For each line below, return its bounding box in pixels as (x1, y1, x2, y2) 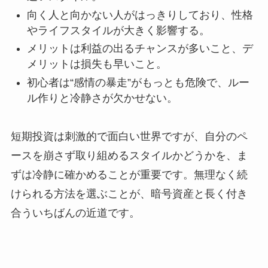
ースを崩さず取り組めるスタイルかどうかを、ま (10, 150, 248, 162)
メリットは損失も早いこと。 (26, 58, 167, 71)
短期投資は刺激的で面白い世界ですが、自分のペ (10, 130, 248, 143)
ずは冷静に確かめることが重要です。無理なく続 (10, 169, 248, 181)
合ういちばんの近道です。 (10, 207, 140, 220)
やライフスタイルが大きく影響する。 (26, 24, 210, 36)
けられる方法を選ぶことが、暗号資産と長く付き (10, 188, 248, 200)
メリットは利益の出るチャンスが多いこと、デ (26, 42, 253, 55)
